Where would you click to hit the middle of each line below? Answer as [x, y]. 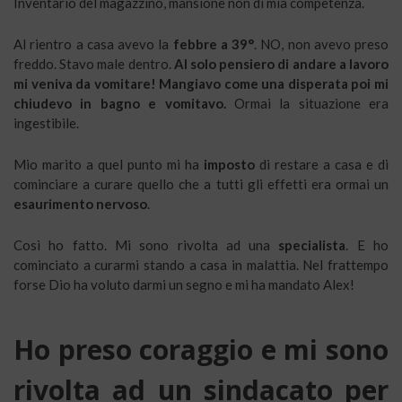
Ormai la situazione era [307, 103]
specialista [308, 245]
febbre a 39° [213, 44]
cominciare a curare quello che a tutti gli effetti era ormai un [201, 184]
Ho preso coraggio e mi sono [201, 349]
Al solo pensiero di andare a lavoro [281, 63]
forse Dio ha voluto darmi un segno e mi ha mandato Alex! [184, 284]
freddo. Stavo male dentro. [94, 63]
